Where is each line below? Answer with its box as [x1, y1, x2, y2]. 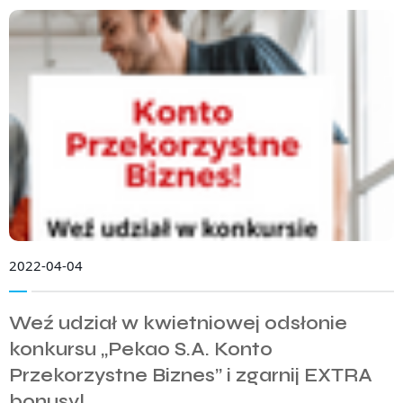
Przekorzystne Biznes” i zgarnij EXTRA [9, 363, 372, 387]
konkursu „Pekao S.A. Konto [9, 337, 273, 361]
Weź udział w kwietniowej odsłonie [9, 311, 347, 335]
